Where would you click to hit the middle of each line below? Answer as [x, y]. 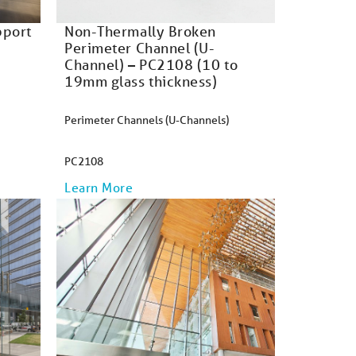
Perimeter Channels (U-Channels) [147, 120]
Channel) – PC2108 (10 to [151, 64]
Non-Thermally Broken [141, 31]
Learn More [99, 187]
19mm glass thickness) [141, 81]
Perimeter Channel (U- [140, 48]
